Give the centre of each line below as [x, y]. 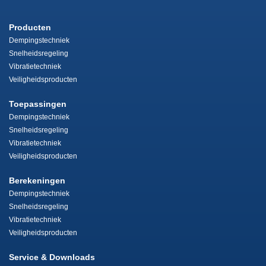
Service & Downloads [52, 257]
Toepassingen [38, 104]
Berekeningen [37, 180]
